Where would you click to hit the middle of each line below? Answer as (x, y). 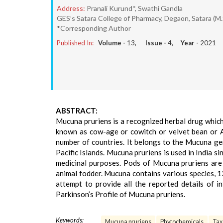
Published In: (75, 43)
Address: (71, 8)
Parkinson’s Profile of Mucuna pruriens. (120, 194)
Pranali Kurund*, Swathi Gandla (135, 8)
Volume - (112, 43)
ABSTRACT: (77, 111)
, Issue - (151, 43)
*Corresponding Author (94, 28)
